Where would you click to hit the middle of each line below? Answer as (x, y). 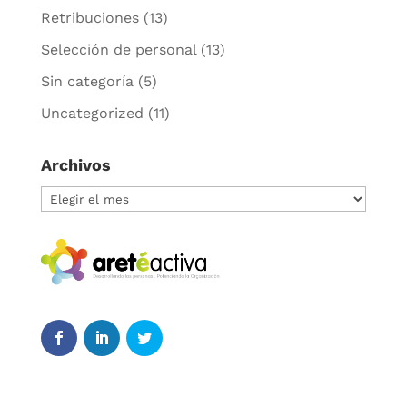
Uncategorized (92, 113)
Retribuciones (89, 17)
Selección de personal (118, 49)
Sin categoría (87, 81)
